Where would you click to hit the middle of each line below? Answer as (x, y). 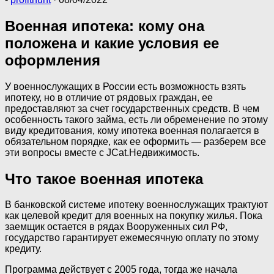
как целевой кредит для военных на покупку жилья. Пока (134, 216)
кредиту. (23, 249)
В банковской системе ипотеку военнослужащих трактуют (136, 205)
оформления (53, 60)
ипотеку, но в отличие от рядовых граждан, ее (109, 97)
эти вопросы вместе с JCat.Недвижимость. (102, 152)
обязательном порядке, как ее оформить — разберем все (135, 141)
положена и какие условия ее (112, 43)
